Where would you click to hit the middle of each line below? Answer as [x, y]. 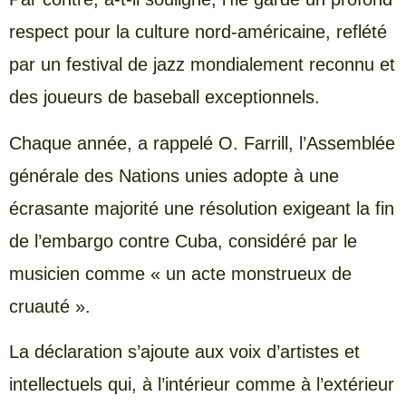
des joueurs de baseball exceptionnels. [164, 97]
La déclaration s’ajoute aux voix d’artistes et [184, 352]
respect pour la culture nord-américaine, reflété [198, 32]
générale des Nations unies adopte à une [174, 175]
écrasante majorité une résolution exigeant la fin [202, 208]
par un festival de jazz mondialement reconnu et [202, 65]
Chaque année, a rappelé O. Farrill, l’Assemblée [202, 143]
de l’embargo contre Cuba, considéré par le [183, 241]
